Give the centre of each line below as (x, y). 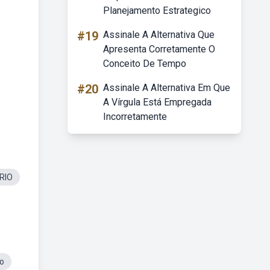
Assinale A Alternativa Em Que (167, 88)
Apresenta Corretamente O (159, 49)
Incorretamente (135, 117)
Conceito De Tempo (145, 64)
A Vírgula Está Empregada (157, 102)
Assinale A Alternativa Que (159, 35)
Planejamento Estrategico (157, 11)
